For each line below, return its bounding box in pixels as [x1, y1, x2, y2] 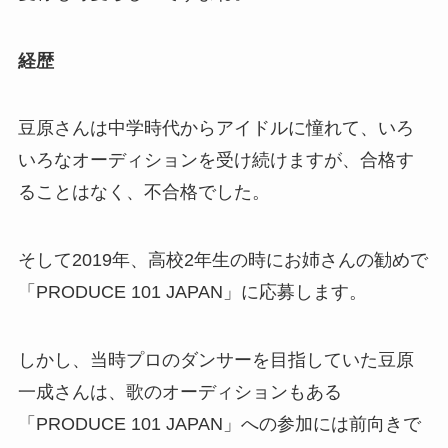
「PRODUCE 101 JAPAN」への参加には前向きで [17, 413, 421, 434]
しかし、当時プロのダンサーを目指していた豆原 [17, 349, 414, 370]
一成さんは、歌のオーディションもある [17, 381, 342, 402]
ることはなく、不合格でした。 [17, 182, 270, 203]
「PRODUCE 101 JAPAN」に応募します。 [17, 282, 367, 303]
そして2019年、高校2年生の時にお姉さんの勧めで [17, 250, 428, 271]
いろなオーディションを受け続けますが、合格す [17, 150, 414, 171]
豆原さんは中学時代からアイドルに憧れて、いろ [17, 118, 414, 139]
